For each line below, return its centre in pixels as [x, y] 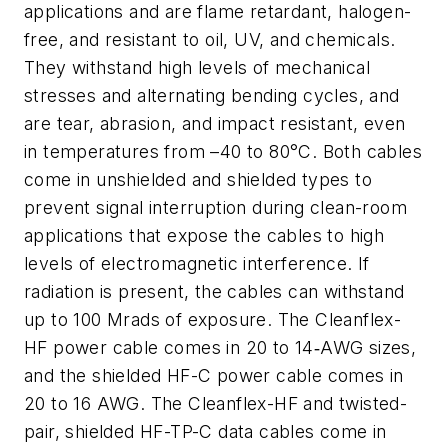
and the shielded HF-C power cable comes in [214, 375]
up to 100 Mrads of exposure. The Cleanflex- [213, 319]
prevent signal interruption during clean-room [215, 207]
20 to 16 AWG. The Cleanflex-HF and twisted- [216, 403]
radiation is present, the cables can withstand [214, 291]
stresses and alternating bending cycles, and [212, 95]
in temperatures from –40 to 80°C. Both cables [223, 151]
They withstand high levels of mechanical [197, 67]
